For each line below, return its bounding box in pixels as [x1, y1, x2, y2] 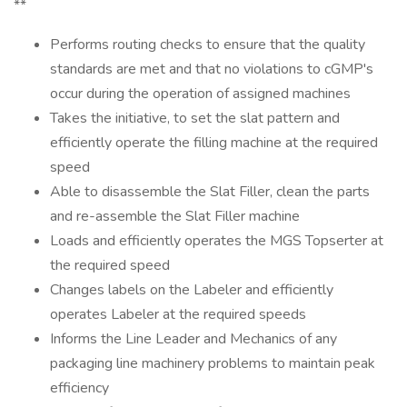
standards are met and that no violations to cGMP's [50, 59, 373, 79]
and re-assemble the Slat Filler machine [50, 206, 300, 226]
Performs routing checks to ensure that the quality [50, 35, 365, 55]
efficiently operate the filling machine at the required [50, 133, 378, 153]
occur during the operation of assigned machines [50, 84, 351, 104]
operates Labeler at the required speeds [50, 304, 306, 324]
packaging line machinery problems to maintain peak [50, 353, 375, 373]
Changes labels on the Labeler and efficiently [50, 280, 333, 300]
